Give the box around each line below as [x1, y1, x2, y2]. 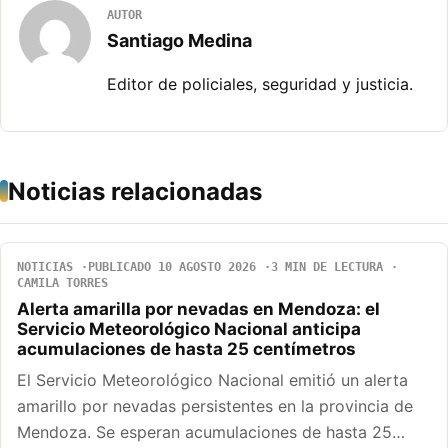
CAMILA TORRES [17, 275, 108, 290]
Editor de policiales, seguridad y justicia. [107, 73, 413, 94]
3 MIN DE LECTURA [271, 259, 383, 274]
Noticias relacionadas [8, 176, 262, 206]
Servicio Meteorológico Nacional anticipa [17, 318, 361, 339]
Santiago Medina [107, 29, 252, 51]
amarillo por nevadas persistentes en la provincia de [17, 395, 413, 416]
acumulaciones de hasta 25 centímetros [17, 338, 356, 359]
